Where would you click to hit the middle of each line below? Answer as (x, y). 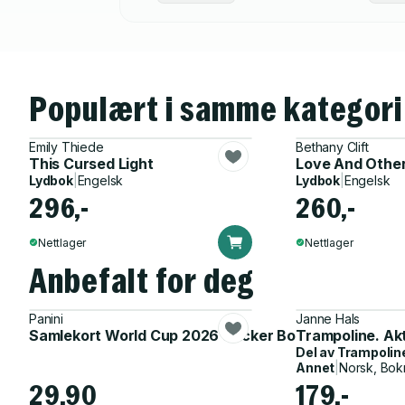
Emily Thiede (66, 147)
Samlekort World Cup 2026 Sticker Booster (181, 335)
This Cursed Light (91, 164)
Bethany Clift (332, 147)
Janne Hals (328, 319)
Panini (46, 319)
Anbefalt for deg (142, 281)
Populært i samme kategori (216, 109)
